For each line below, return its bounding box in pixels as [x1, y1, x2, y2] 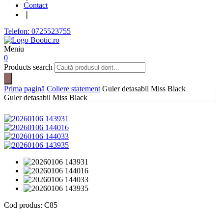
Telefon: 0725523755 [4, 27, 71, 35]
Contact [24, 1, 48, 9]
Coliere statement [47, 84, 100, 93]
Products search [4, 63, 55, 71]
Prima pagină [4, 84, 45, 93]
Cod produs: [4, 201, 44, 209]
